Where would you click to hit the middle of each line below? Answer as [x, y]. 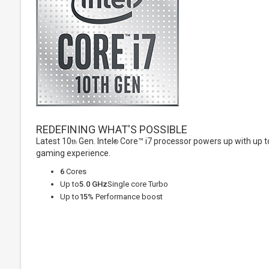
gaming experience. [73, 153]
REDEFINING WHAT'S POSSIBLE [112, 129]
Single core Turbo [138, 184]
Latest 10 [54, 141]
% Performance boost [125, 197]
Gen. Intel [95, 141]
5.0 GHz [93, 184]
